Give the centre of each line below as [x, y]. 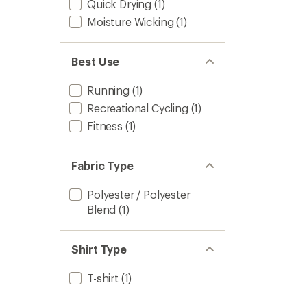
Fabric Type [103, 165]
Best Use [96, 61]
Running [108, 90]
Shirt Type [99, 249]
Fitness [105, 126]
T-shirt [103, 278]
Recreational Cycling [138, 108]
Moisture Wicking [131, 22]
